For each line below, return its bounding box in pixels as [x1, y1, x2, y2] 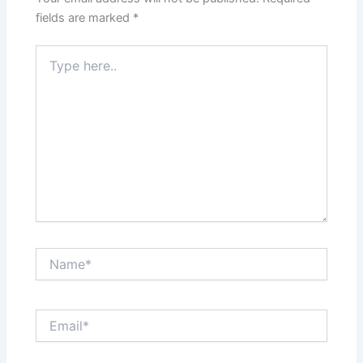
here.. [35, 62, 66, 76]
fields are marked [36, 11, 134, 26]
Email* [35, 309, 69, 323]
